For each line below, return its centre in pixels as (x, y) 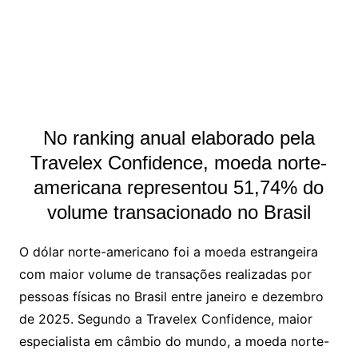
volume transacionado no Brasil (179, 213)
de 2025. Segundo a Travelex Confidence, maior (165, 319)
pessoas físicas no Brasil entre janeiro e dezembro (171, 297)
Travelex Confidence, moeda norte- (179, 163)
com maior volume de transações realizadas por (165, 274)
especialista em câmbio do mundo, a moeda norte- (174, 342)
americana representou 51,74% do (179, 188)
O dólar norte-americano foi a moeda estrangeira (168, 252)
